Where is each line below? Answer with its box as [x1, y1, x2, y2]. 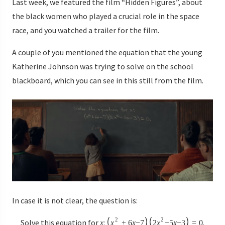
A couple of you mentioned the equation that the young [12, 47, 202, 58]
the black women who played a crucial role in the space [12, 11, 199, 22]
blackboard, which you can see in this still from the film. [12, 75, 203, 86]
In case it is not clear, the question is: [12, 195, 138, 206]
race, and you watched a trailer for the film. [12, 25, 159, 36]
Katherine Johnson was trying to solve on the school [12, 61, 193, 72]
